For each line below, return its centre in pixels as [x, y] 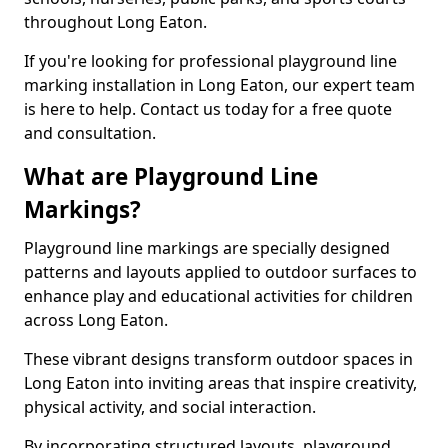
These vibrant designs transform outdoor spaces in [218, 359]
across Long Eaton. [96, 320]
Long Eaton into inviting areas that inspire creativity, [220, 383]
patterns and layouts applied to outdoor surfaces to [220, 272]
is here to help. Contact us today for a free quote [208, 109]
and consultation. [90, 133]
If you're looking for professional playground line [210, 61]
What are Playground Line [171, 176]
